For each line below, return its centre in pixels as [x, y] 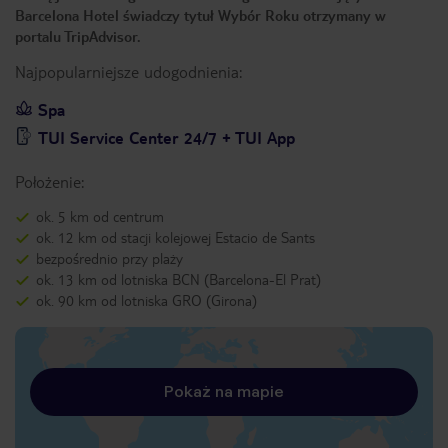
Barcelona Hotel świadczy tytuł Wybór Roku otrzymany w [200, 15]
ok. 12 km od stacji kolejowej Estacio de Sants [175, 237]
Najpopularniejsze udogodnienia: [128, 71]
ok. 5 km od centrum [100, 216]
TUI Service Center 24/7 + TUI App [166, 137]
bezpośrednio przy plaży [109, 258]
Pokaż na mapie [224, 391]
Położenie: [49, 181]
